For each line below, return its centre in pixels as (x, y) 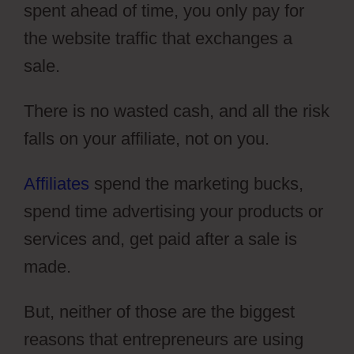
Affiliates (56, 183)
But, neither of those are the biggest (159, 311)
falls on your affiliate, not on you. (147, 138)
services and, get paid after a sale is (160, 239)
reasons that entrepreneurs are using (164, 339)
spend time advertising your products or (173, 211)
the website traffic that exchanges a (158, 38)
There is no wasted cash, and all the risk (177, 111)
